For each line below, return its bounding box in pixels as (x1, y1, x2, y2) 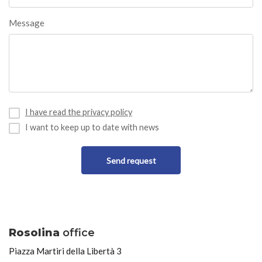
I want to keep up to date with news (25, 122, 159, 132)
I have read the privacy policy (25, 107, 132, 117)
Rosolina (9, 226, 60, 240)
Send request (106, 156, 156, 166)
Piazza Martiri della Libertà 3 (9, 245, 122, 256)
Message (9, 18, 44, 28)
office (60, 226, 95, 240)
